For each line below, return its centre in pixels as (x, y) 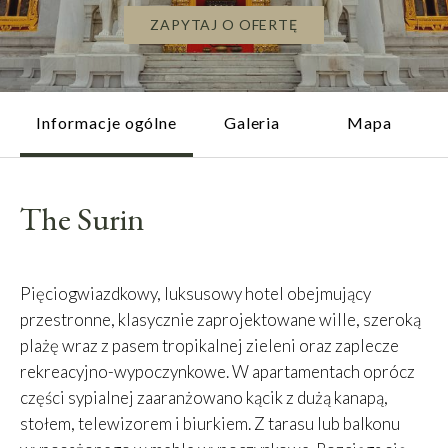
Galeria (252, 122)
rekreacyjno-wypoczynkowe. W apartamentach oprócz (217, 371)
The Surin (82, 219)
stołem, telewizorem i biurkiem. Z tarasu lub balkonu (210, 423)
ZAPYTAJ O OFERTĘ (224, 24)
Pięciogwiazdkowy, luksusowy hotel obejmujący (195, 293)
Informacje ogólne (107, 122)
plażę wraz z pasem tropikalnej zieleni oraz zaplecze (209, 345)
